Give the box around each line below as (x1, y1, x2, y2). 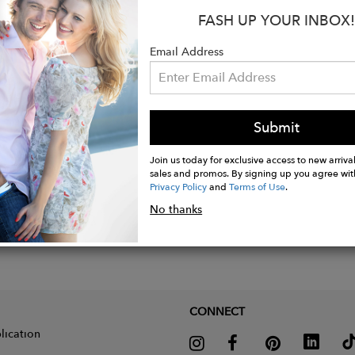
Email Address (150, 44, 224, 59)
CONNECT (189, 303, 245, 319)
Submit (253, 118, 300, 137)
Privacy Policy (150, 180, 208, 193)
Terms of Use (229, 180, 286, 193)
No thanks (150, 202, 203, 217)
